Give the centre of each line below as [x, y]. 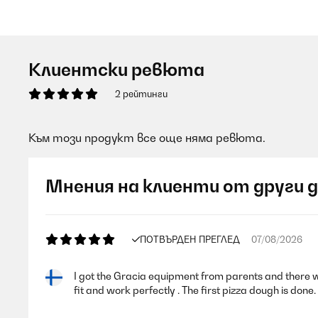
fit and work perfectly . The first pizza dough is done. [195, 290]
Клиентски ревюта [116, 70]
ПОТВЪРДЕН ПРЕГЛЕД [190, 239]
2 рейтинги [141, 94]
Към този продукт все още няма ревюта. [147, 138]
